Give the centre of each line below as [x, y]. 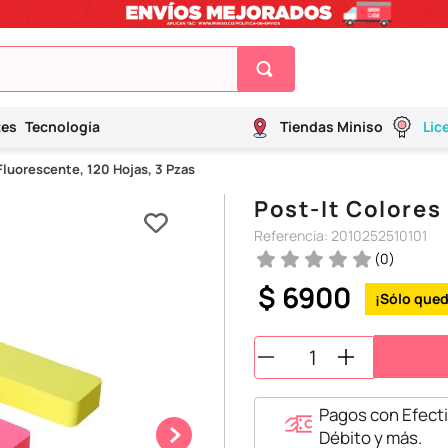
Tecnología [62, 127]
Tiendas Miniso [331, 127]
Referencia [289, 236]
